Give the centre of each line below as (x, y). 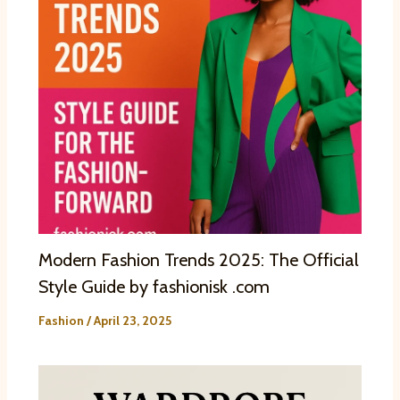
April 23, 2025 (132, 321)
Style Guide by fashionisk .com (154, 287)
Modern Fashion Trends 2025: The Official (198, 260)
